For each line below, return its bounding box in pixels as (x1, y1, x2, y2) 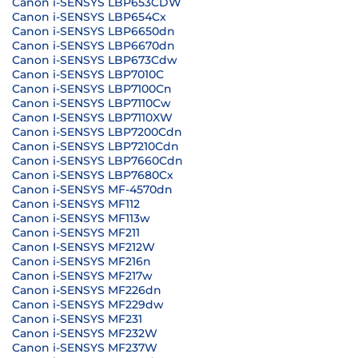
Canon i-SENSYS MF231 (12, 312, 142, 326)
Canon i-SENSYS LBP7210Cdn (12, 139, 179, 153)
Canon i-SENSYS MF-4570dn (12, 182, 173, 197)
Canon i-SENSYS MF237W (12, 340, 157, 355)
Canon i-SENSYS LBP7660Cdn (12, 153, 183, 168)
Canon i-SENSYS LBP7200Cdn (12, 125, 182, 139)
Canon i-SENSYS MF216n (12, 254, 151, 268)
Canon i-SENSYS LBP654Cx (12, 10, 169, 24)
